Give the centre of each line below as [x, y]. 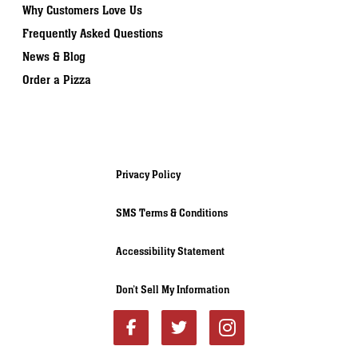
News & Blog [54, 57]
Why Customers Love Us [82, 10]
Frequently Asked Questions [93, 34]
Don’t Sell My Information [172, 290]
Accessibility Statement [170, 251]
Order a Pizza [57, 80]
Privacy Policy [148, 175]
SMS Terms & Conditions [171, 213]
